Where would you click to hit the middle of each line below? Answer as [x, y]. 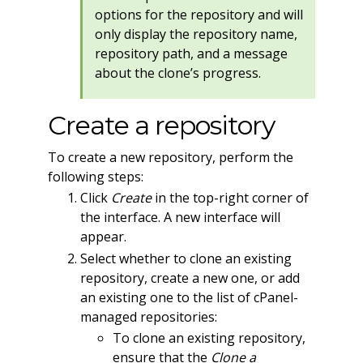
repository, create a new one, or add [190, 278]
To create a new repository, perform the [170, 157]
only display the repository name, [196, 34]
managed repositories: [148, 316]
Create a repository [161, 125]
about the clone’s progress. [177, 73]
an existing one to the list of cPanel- [189, 297]
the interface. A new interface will [180, 218]
